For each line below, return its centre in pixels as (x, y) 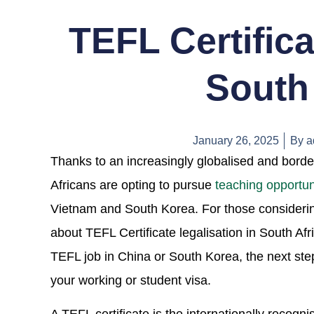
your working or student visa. (131, 280)
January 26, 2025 (235, 140)
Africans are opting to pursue (133, 185)
